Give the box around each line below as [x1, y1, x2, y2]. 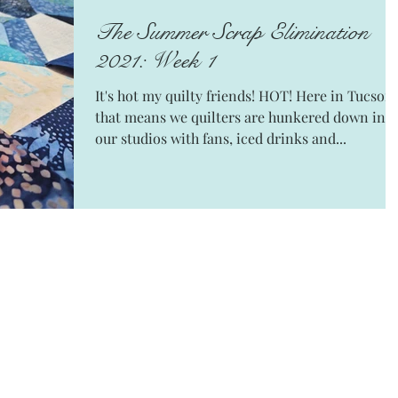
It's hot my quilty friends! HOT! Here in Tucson [95, 86, 259, 106]
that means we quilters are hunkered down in [95, 107, 386, 127]
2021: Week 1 [95, 46, 215, 76]
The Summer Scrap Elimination [95, 18, 370, 47]
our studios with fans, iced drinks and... [95, 129, 346, 148]
